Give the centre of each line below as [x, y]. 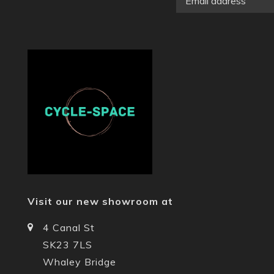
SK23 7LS [68, 244]
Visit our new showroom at [100, 201]
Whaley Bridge [80, 261]
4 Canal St [69, 227]
